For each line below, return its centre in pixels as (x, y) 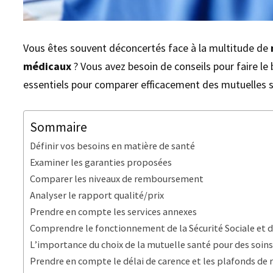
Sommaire (59, 127)
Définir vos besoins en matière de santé (113, 146)
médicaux (48, 66)
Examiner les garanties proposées (101, 162)
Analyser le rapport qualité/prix (97, 195)
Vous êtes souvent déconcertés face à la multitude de (147, 48)
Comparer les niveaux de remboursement (117, 179)
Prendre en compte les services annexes (114, 212)
